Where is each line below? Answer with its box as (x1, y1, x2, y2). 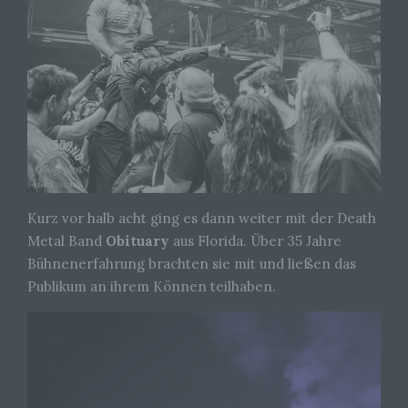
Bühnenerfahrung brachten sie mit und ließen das (27, 254, 356, 272)
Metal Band (27, 231, 106, 250)
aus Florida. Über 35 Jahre (169, 231, 342, 250)
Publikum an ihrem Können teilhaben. (27, 277, 280, 295)
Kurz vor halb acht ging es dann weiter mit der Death (27, 209, 376, 227)
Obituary (106, 231, 169, 250)
